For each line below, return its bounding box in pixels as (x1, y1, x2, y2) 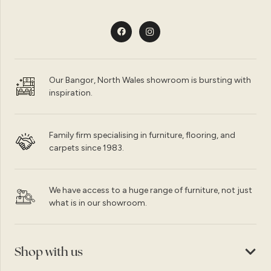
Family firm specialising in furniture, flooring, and (48, 130, 235, 141)
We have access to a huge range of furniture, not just (48, 185, 252, 196)
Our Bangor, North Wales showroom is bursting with (48, 75, 251, 86)
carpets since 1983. (48, 143, 124, 154)
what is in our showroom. (48, 198, 147, 209)
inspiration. (48, 88, 93, 99)
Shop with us (15, 244, 83, 260)
